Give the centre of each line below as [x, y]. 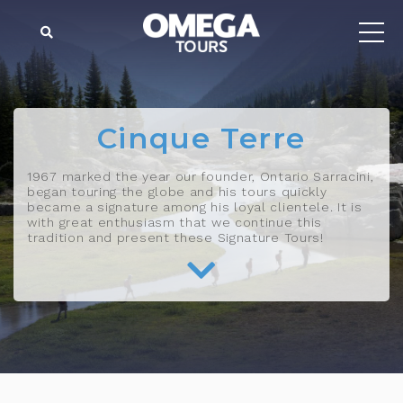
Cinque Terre [201, 138]
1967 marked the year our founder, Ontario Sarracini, [201, 176]
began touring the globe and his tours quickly [177, 192]
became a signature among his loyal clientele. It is [195, 207]
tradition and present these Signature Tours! [175, 237]
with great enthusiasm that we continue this [175, 222]
